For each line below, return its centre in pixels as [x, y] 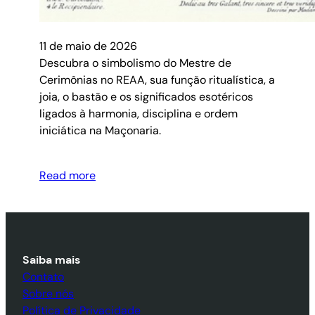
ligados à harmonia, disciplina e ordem [139, 113]
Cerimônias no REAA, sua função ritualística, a [157, 79]
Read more [67, 175]
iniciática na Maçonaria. [100, 130]
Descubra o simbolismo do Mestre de [135, 63]
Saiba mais [51, 259]
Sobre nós [48, 293]
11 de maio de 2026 [88, 46]
